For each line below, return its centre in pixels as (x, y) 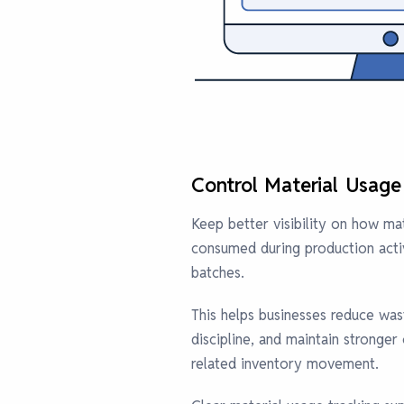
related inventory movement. (285, 364)
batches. (218, 273)
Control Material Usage (296, 185)
